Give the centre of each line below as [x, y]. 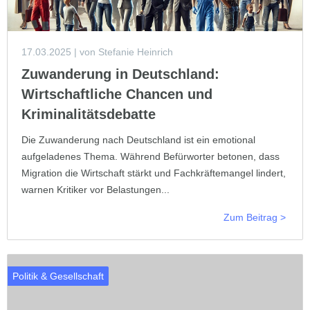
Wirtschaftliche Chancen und [117, 94]
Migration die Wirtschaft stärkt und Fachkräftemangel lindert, [154, 173]
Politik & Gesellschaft [58, 276]
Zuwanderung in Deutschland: [120, 74]
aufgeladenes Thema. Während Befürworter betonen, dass [151, 156]
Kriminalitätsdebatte [89, 114]
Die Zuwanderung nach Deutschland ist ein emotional [138, 139]
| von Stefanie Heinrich [122, 52]
